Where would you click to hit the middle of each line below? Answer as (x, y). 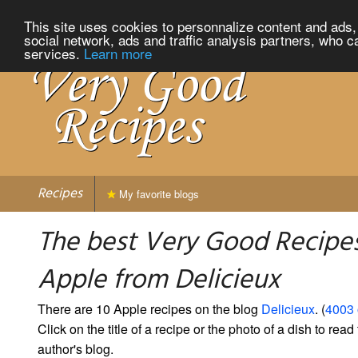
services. (54, 53)
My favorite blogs (157, 193)
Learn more (118, 53)
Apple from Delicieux (159, 280)
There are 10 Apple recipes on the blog (149, 308)
